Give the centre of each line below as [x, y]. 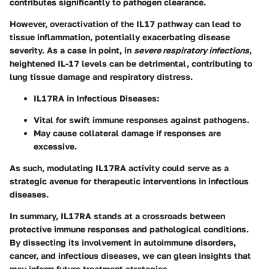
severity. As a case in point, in [72, 50]
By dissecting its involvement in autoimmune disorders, [123, 242]
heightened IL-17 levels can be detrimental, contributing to [131, 63]
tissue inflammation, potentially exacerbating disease [120, 37]
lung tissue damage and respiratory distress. [101, 76]
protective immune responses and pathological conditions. [129, 229]
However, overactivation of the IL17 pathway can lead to [125, 23]
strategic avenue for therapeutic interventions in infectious [129, 181]
